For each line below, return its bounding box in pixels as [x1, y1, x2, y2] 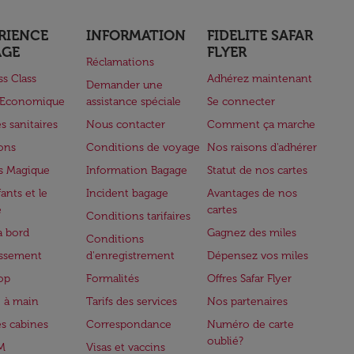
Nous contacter [85, 118, 165, 131]
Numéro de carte [207, 318, 295, 331]
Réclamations [85, 55, 154, 69]
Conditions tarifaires [85, 209, 190, 223]
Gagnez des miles [207, 226, 297, 239]
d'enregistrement [85, 249, 175, 262]
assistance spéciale [85, 95, 181, 108]
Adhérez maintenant [207, 72, 313, 85]
